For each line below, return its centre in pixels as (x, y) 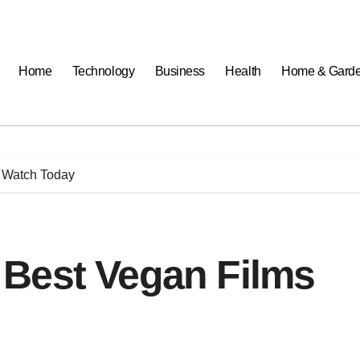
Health (243, 71)
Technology (103, 71)
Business (180, 71)
